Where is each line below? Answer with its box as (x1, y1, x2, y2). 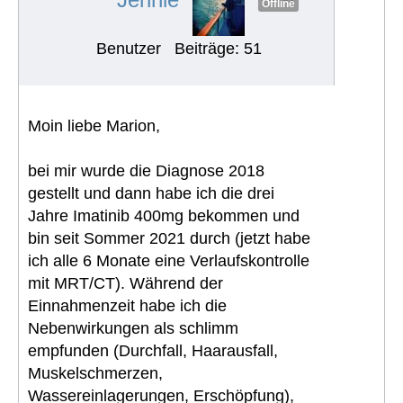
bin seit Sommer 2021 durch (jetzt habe (28, 228, 310, 247)
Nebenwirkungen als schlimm (28, 318, 238, 337)
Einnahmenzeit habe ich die (28, 296, 227, 315)
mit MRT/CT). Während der (28, 273, 223, 292)
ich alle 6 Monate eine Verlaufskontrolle (28, 251, 309, 270)
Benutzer (96, 39, 161, 58)
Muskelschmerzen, (28, 363, 163, 382)
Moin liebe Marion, (28, 116, 160, 135)
